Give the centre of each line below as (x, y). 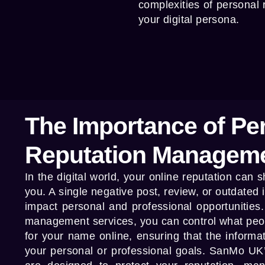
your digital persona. (189, 20)
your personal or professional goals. (117, 251)
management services (79, 222)
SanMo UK (237, 251)
